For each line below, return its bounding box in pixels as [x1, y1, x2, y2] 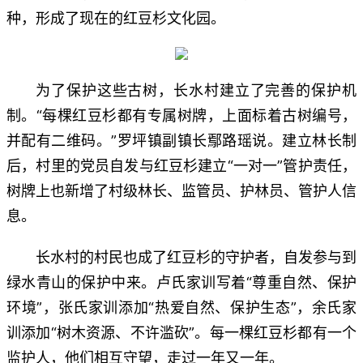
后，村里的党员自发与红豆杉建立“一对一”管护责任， [6, 156, 357, 174]
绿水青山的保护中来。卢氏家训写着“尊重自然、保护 [6, 273, 357, 291]
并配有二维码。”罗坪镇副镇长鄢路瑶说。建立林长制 [6, 131, 357, 149]
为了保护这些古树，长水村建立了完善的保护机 [36, 81, 357, 99]
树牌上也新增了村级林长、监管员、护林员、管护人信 [6, 181, 357, 199]
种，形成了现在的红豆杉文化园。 [6, 9, 225, 27]
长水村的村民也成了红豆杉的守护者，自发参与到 [36, 248, 357, 266]
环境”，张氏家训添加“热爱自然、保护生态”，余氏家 [6, 298, 357, 316]
